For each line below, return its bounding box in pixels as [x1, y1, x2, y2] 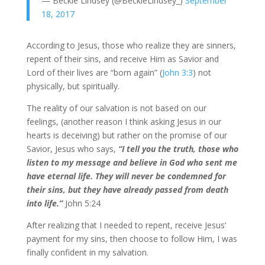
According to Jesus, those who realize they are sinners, [26, 40, 236, 51]
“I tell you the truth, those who [118, 143, 238, 154]
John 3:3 [161, 67, 193, 78]
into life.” [26, 198, 63, 209]
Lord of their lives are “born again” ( [26, 67, 162, 78]
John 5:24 [64, 198, 101, 209]
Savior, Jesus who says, [26, 143, 118, 154]
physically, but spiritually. [26, 80, 119, 92]
